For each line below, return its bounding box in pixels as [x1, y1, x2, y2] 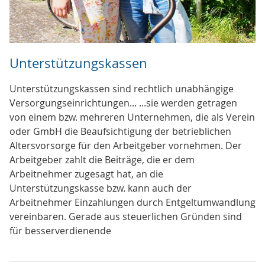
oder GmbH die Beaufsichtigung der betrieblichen [9, 125, 231, 138]
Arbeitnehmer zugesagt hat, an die [9, 167, 163, 181]
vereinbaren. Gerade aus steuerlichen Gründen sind [9, 210, 242, 224]
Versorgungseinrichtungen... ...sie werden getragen [9, 96, 237, 110]
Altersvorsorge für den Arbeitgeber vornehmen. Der [9, 139, 242, 153]
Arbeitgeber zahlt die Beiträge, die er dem [9, 153, 195, 167]
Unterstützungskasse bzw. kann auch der [9, 182, 192, 195]
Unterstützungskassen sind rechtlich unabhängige [9, 82, 234, 96]
